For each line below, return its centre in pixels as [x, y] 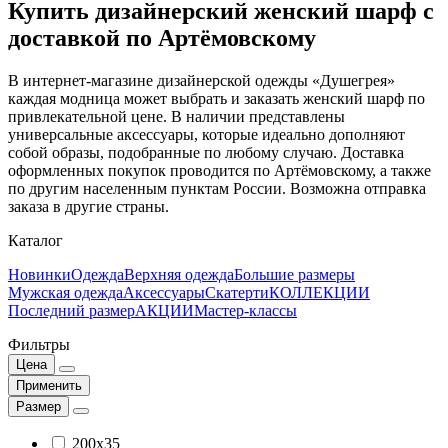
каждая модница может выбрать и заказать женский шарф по [216, 99]
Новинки [39, 275]
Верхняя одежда [179, 275]
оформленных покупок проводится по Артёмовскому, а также [219, 171]
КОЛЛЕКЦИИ [319, 293]
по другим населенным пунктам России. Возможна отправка [217, 189]
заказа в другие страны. [88, 207]
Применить [49, 386]
